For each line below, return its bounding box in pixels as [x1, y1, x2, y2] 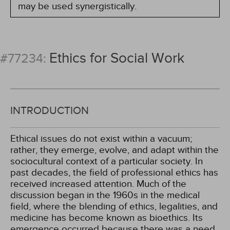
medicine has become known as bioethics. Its [10, 212, 203, 223]
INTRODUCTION [10, 104, 89, 117]
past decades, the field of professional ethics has [10, 167, 218, 178]
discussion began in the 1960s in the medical [10, 189, 200, 201]
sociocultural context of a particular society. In [10, 156, 203, 167]
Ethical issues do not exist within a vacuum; [10, 133, 192, 144]
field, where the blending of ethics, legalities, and [10, 201, 218, 212]
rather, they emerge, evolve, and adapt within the [10, 144, 219, 156]
